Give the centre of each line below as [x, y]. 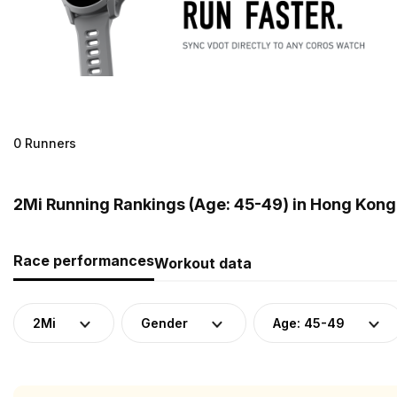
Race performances [84, 260]
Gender [164, 323]
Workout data [203, 263]
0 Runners [45, 143]
